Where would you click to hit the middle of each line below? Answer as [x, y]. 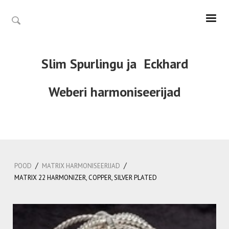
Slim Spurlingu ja [92, 64]
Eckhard [166, 64]
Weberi [70, 92]
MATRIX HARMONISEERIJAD [81, 166]
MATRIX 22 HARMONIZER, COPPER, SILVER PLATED [86, 178]
